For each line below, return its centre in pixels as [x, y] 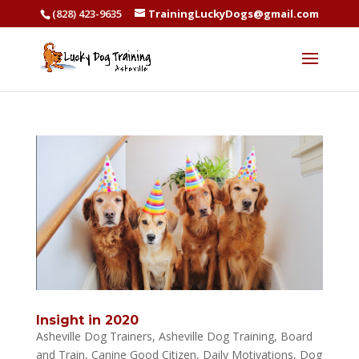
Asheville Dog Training [216, 336]
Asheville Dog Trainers [94, 336]
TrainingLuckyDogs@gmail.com [233, 13]
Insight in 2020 [87, 320]
